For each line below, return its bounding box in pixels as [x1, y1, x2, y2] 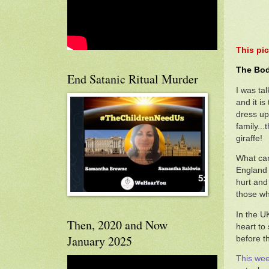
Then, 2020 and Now [67, 217, 168, 233]
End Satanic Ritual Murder [67, 71, 198, 87]
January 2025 [67, 233, 132, 249]
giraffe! [236, 133, 262, 143]
